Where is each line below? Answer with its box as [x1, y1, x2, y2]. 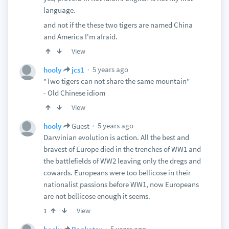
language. [43, 5, 76, 15]
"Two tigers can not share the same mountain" [43, 76, 190, 86]
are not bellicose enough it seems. [43, 191, 150, 201]
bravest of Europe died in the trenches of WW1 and [43, 144, 201, 154]
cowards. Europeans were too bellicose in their [43, 168, 191, 177]
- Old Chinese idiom [43, 88, 105, 98]
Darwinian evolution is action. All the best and [43, 132, 189, 142]
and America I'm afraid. [43, 32, 118, 41]
